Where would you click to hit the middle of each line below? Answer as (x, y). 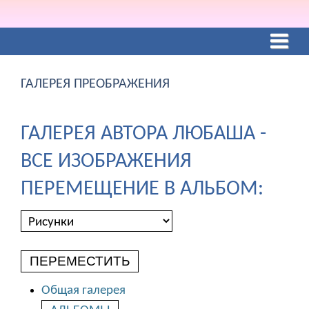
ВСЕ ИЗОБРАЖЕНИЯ (106, 162)
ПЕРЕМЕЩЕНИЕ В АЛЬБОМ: (142, 189)
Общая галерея (83, 291)
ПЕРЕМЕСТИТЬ (80, 261)
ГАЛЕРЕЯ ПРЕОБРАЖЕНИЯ (95, 84)
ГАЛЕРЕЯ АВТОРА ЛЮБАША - (143, 134)
